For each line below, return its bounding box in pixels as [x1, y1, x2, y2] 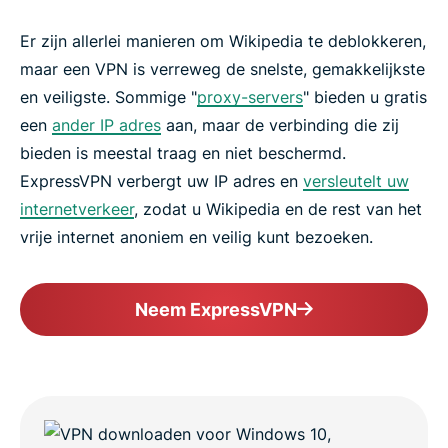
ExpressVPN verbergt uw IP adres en [20, 171, 303, 191]
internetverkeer [20, 199, 134, 219]
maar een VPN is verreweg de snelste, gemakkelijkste [20, 59, 425, 79]
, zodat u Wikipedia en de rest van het [134, 199, 422, 219]
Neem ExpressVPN [135, 299, 297, 320]
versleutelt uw [303, 171, 409, 191]
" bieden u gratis [303, 87, 427, 107]
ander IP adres [52, 115, 161, 135]
